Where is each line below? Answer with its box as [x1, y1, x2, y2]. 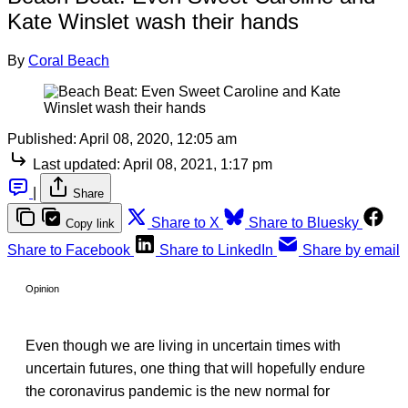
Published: [7, 130, 76, 147]
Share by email [302, 241, 400, 258]
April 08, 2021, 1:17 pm [123, 156, 272, 172]
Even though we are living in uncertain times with [25, 337, 341, 353]
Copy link [66, 216, 115, 230]
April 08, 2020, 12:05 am [79, 130, 237, 147]
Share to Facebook [7, 241, 130, 258]
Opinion [25, 282, 59, 294]
